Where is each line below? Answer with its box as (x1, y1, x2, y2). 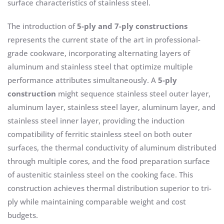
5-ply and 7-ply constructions (77, 21, 187, 31)
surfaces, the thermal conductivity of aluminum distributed (7, 142, 216, 153)
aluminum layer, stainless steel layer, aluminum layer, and (7, 102, 215, 112)
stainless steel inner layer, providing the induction (7, 115, 184, 126)
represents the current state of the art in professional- (7, 34, 200, 45)
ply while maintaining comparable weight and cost (7, 196, 186, 207)
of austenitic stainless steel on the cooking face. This (7, 169, 193, 180)
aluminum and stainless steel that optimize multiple (7, 61, 193, 72)
